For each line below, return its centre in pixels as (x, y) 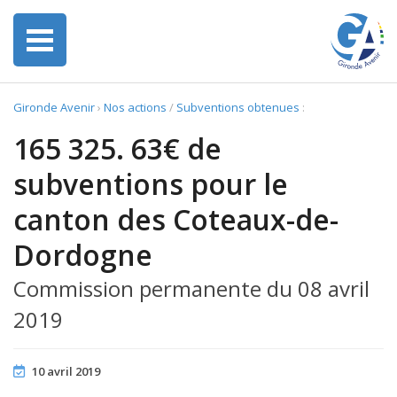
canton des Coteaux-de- (176, 219)
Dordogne (83, 255)
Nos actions (135, 107)
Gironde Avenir (54, 107)
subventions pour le (151, 184)
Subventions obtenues (238, 107)
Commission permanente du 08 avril (191, 288)
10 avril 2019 (66, 371)
